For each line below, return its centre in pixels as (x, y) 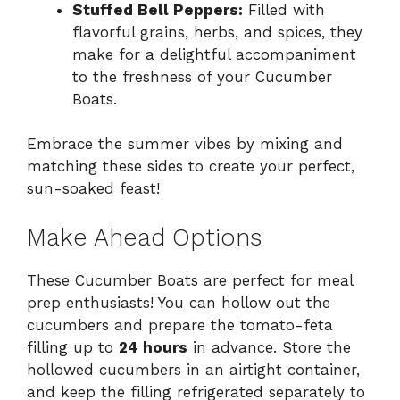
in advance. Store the (269, 347)
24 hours (153, 347)
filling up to (73, 347)
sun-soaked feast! (93, 189)
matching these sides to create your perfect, (191, 167)
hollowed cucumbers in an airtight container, (193, 369)
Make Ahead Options (144, 237)
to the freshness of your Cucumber (202, 76)
